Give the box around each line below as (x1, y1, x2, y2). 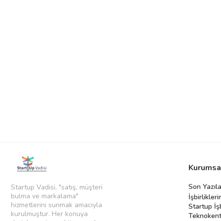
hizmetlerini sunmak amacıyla (11, 200, 102, 210)
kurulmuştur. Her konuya (11, 209, 88, 219)
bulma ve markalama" (11, 191, 78, 201)
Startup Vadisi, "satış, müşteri (11, 182, 103, 192)
